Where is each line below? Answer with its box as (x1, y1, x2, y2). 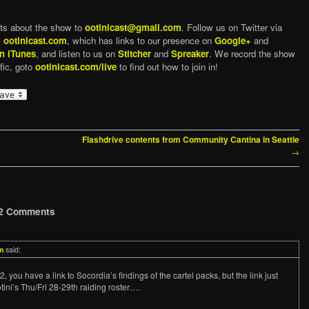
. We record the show (209, 47, 295, 61)
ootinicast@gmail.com (85, 21, 181, 34)
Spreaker (171, 47, 209, 61)
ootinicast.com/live (35, 60, 117, 74)
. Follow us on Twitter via (181, 21, 282, 34)
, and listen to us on (36, 47, 118, 61)
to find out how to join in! (117, 60, 218, 74)
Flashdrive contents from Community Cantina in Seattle (82, 133, 299, 146)
